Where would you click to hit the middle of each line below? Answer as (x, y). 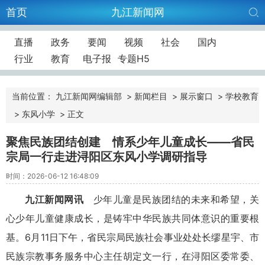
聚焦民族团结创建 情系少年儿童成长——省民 (130, 142)
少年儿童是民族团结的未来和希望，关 (176, 199)
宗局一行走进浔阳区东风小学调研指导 (106, 157)
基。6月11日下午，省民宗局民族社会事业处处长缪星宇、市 (132, 237)
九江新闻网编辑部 (89, 96)
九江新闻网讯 (59, 199)
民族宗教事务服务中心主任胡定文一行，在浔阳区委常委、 (132, 256)
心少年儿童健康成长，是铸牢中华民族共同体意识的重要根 (132, 218)
